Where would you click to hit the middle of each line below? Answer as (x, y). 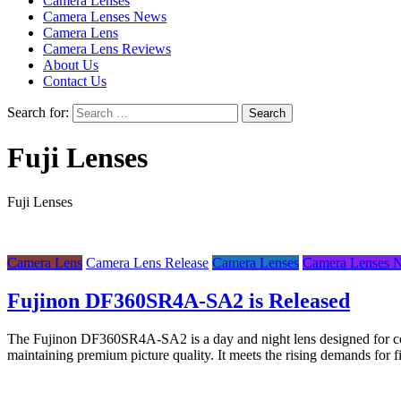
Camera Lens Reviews (107, 49)
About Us (71, 65)
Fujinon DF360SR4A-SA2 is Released (179, 300)
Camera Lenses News (105, 17)
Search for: (38, 112)
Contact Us (75, 81)
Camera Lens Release (147, 262)
